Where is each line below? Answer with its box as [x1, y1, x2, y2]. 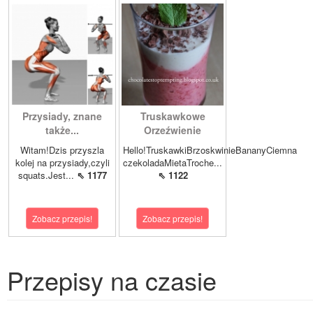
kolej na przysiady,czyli [15, 156, 110, 170]
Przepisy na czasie [7, 262, 217, 298]
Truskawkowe [140, 109, 205, 124]
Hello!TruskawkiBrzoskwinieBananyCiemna [123, 143, 297, 157]
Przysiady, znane [22, 109, 102, 124]
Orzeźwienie [144, 123, 201, 138]
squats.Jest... [17, 168, 77, 182]
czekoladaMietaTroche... [123, 156, 222, 170]
